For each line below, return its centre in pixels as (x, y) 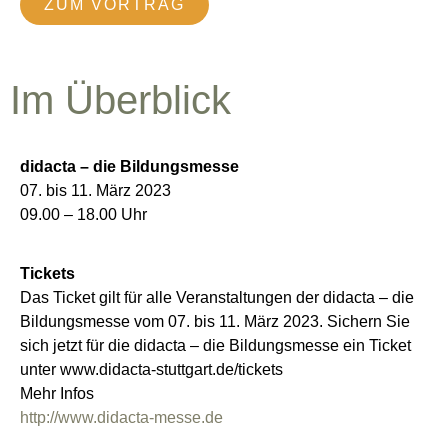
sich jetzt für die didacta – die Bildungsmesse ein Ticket (215, 345)
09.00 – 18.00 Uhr (83, 215)
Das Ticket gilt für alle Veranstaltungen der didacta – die (217, 297)
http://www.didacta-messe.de (121, 417)
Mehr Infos (57, 393)
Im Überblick (120, 100)
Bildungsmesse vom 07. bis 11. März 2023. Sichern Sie (215, 321)
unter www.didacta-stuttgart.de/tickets (151, 369)
